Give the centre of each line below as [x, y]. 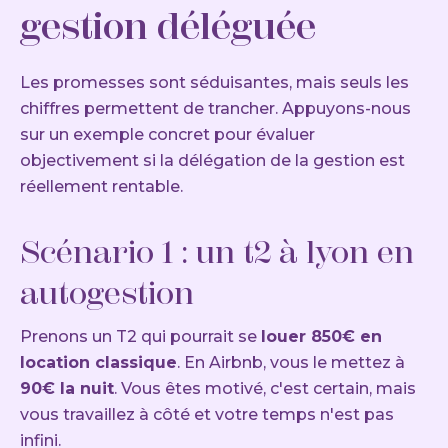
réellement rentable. [101, 186]
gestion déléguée [168, 25]
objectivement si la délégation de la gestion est [212, 160]
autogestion [107, 292]
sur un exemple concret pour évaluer [167, 134]
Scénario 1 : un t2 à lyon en [217, 251]
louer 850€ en [321, 336]
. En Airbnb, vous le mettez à [291, 362]
